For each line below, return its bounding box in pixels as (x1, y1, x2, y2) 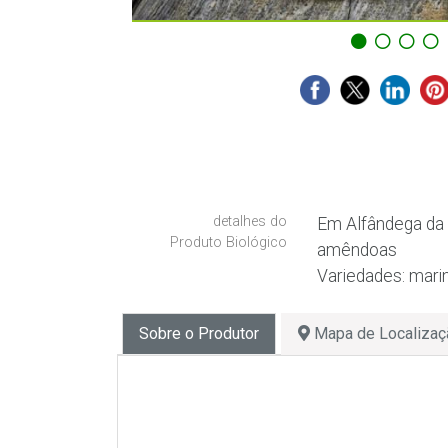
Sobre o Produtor (139, 323, 259, 343)
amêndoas (317, 239, 397, 260)
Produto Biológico (170, 233, 287, 251)
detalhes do (213, 212, 287, 230)
